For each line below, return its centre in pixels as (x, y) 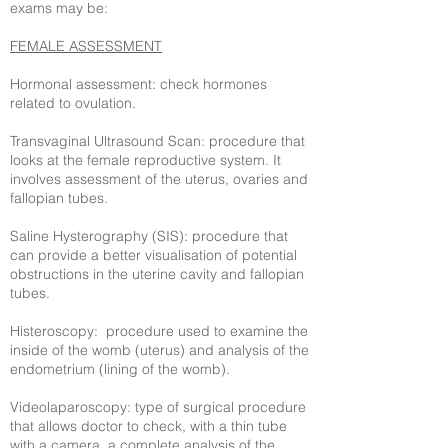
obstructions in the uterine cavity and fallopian (157, 274)
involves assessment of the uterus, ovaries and (159, 179)
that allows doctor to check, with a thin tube (148, 426)
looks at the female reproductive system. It (145, 160)
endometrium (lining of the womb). (120, 369)
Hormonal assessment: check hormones (138, 84)
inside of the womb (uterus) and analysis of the (159, 350)
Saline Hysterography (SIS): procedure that (149, 236)
